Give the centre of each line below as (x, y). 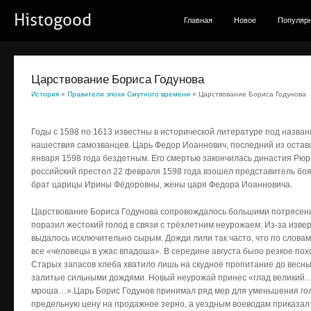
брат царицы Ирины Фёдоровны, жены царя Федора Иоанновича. (162, 185)
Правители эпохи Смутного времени (129, 94)
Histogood (53, 20)
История (45, 94)
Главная (198, 20)
